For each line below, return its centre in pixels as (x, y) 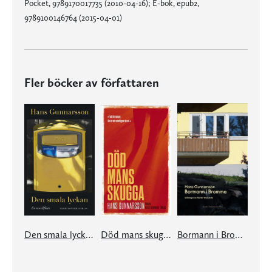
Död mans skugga (167, 234)
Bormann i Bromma (239, 234)
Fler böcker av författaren (92, 82)
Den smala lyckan (89, 234)
